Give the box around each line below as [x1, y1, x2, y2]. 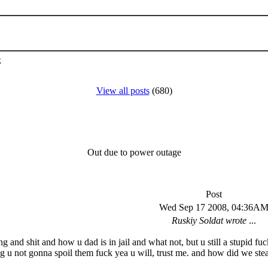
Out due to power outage [87, 147, 181, 157]
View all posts [96, 86, 150, 96]
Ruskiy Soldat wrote [172, 215, 246, 226]
